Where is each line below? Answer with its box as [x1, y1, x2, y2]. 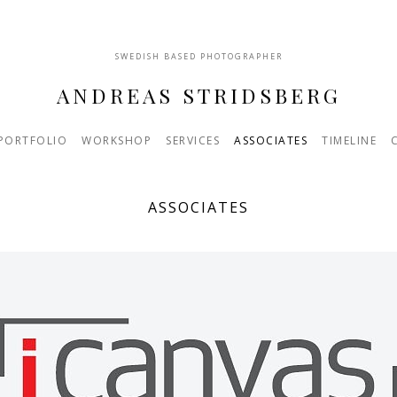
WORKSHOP [82, 132, 152, 148]
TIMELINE [322, 132, 377, 148]
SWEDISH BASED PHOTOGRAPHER [114, 50, 283, 62]
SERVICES [166, 132, 220, 148]
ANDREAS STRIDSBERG [56, 82, 341, 109]
